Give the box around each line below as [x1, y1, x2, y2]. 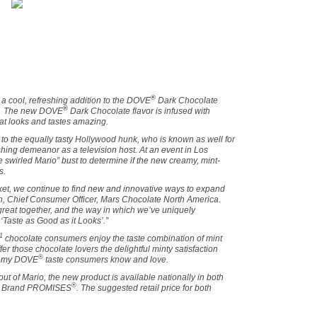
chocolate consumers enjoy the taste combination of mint [2, 233, 222, 243]
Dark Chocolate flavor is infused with [67, 105, 210, 116]
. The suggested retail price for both [76, 282, 212, 293]
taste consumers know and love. [42, 254, 168, 265]
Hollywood [74, 134, 116, 144]
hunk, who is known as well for [115, 134, 235, 144]
